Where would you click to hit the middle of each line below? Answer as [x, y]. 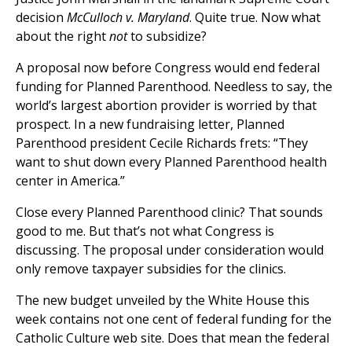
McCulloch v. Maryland [128, 18]
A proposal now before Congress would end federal [168, 68]
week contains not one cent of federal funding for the [174, 319]
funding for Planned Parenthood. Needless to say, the [174, 87]
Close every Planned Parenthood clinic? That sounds [169, 213]
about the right [62, 37]
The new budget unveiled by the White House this [163, 301]
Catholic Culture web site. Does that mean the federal [172, 338]
